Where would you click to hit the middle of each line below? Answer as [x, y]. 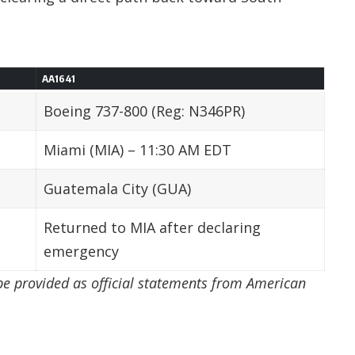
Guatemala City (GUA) [117, 188]
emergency [81, 251]
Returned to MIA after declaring [152, 227]
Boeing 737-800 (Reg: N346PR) [144, 111]
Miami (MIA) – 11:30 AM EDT [137, 149]
